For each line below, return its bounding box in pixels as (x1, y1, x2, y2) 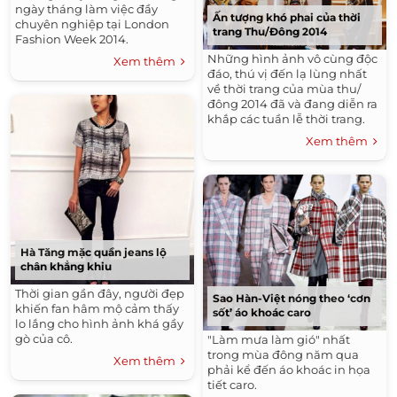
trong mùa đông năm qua (207, 347, 359, 362)
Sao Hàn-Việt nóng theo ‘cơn (213, 292, 370, 306)
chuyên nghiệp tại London (15, 16, 169, 31)
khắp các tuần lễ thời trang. (207, 112, 365, 127)
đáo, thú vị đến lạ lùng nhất (207, 66, 367, 82)
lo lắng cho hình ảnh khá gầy (15, 315, 183, 331)
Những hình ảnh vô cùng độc (207, 51, 378, 66)
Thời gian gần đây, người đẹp (15, 285, 184, 300)
